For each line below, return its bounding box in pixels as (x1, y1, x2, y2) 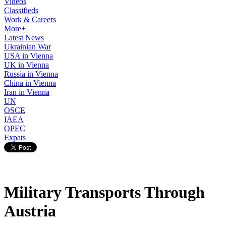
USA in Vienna (4, 51, 53, 60)
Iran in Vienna (4, 88, 49, 96)
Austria (4, 202, 56, 220)
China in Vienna (4, 79, 56, 87)
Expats (4, 133, 26, 142)
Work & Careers (4, 15, 56, 24)
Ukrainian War (4, 42, 51, 51)
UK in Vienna (4, 61, 49, 69)
